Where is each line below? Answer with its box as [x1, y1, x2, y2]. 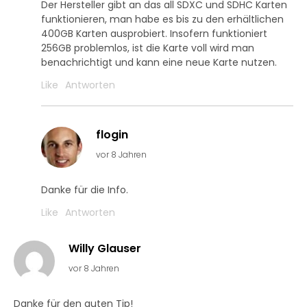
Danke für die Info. [41, 183, 128, 197]
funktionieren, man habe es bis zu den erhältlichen [41, 12, 284, 26]
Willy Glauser [69, 241, 141, 256]
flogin [96, 127, 128, 143]
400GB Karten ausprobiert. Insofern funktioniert [41, 27, 267, 40]
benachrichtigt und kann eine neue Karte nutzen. [41, 56, 277, 69]
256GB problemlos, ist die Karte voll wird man [41, 41, 254, 55]
